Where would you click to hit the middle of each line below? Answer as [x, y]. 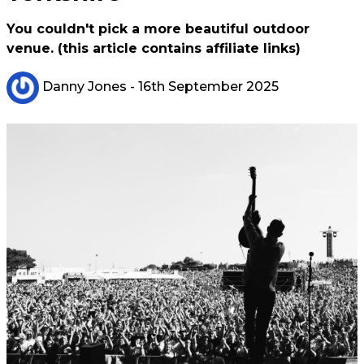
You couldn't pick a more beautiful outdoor [158, 29]
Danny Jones [83, 87]
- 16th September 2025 [203, 87]
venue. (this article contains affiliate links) [154, 48]
